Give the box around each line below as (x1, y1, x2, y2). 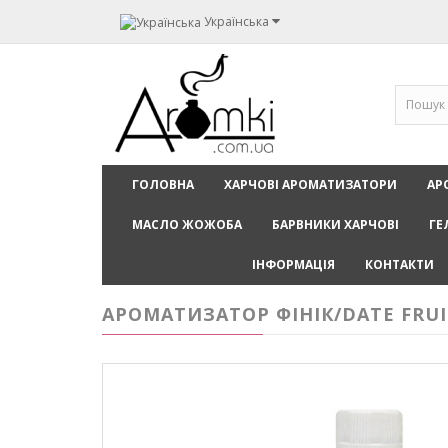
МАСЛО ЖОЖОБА (132, 216, 242, 234)
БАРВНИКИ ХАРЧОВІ (272, 216, 399, 234)
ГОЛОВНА (132, 176, 194, 194)
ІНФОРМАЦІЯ (252, 256, 335, 274)
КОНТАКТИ (365, 256, 434, 274)
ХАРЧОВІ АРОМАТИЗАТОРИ (224, 176, 397, 194)
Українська (204, 12, 269, 30)
